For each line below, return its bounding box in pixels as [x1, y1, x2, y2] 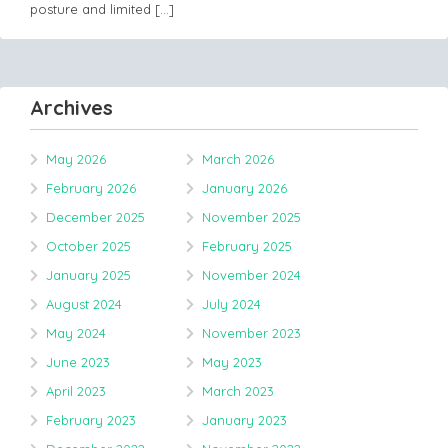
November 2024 [202, 267, 301, 283]
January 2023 [202, 412, 287, 428]
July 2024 [202, 296, 261, 312]
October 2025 [46, 238, 131, 254]
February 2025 [202, 238, 292, 254]
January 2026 [202, 180, 287, 196]
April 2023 [46, 383, 106, 399]
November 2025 [202, 209, 301, 225]
